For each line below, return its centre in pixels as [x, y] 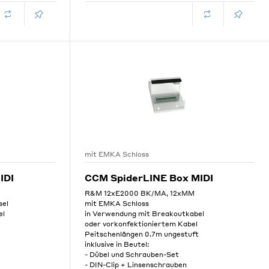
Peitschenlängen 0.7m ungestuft [141, 234]
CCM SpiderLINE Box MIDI [149, 178]
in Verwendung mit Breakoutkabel [144, 214]
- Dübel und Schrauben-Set [131, 255]
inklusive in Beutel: [116, 244]
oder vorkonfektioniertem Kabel [141, 224]
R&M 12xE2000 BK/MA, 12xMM [139, 193]
